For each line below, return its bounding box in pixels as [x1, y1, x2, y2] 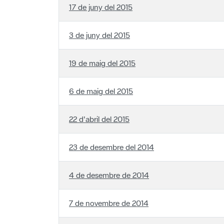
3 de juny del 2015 [69, 17, 130, 28]
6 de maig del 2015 [69, 73, 133, 84]
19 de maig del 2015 [69, 45, 135, 56]
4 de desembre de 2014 [69, 157, 149, 168]
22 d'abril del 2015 [69, 101, 129, 112]
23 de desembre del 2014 [69, 129, 154, 140]
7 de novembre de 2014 [69, 185, 148, 196]
